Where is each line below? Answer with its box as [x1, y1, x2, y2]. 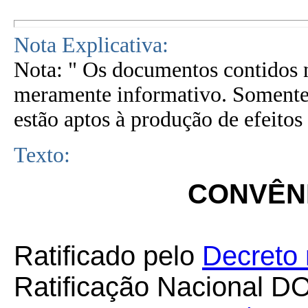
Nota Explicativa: [14, 33, 168, 57]
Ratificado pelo [14, 241, 202, 271]
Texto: [14, 143, 70, 167]
